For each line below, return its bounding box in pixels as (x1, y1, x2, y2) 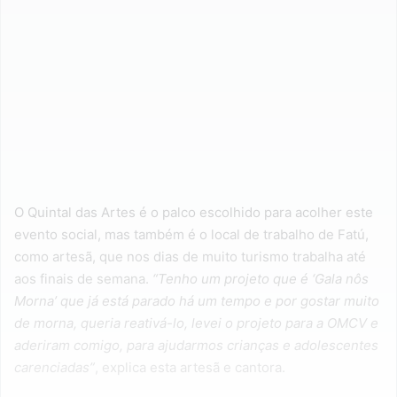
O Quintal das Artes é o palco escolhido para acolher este (14, 204, 373, 222)
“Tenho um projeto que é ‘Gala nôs (152, 270, 369, 288)
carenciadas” (14, 359, 95, 377)
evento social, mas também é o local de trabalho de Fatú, (14, 226, 369, 244)
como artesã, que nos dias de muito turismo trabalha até (14, 248, 366, 266)
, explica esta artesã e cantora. (95, 359, 285, 377)
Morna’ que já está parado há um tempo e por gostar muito (14, 292, 379, 310)
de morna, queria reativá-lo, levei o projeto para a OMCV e (14, 315, 378, 332)
